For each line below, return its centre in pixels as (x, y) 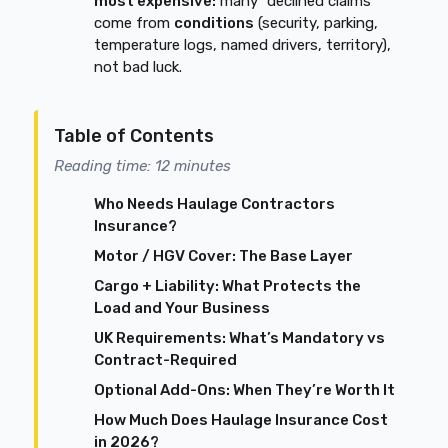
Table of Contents (134, 136)
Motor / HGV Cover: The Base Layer (224, 256)
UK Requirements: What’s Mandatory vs (240, 338)
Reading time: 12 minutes (143, 166)
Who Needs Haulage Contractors (215, 204)
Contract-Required (166, 360)
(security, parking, (316, 23)
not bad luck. (138, 67)
